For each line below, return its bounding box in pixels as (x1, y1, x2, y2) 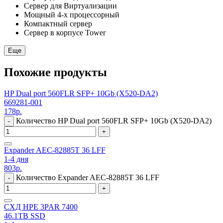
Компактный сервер (24, 19, 92, 28)
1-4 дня (4, 154, 28, 163)
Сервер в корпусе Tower (24, 28, 106, 37)
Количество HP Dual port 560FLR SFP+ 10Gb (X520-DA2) (16, 116, 212, 125)
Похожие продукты (4, 65, 107, 79)
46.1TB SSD (4, 211, 45, 220)
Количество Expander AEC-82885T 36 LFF (16, 173, 159, 182)
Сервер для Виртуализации (24, 1, 117, 10)
